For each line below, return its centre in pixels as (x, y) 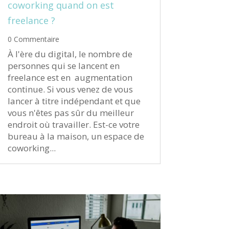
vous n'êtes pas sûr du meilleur (71, 112)
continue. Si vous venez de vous (70, 89)
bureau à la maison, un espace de (76, 136)
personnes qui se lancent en (63, 65)
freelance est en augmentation (70, 77)
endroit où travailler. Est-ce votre (73, 124)
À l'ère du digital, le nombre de (70, 54)
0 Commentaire (33, 39)
